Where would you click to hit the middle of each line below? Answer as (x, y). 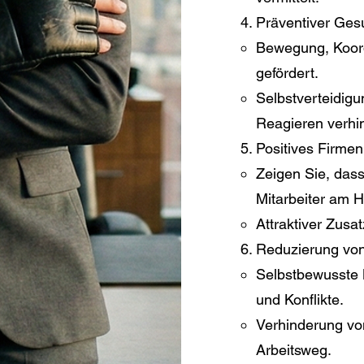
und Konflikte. (299, 300)
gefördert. (287, 73)
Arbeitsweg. (293, 350)
